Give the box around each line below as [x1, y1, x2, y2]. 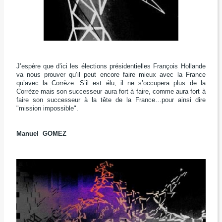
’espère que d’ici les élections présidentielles [19, 62, 154, 70]
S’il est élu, [80, 79, 120, 87]
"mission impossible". [16, 105, 78, 112]
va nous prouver [16, 71, 69, 79]
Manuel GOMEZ [16, 129, 66, 137]
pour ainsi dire [161, 96, 206, 104]
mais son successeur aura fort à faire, [40, 88, 153, 96]
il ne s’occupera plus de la [120, 79, 206, 87]
